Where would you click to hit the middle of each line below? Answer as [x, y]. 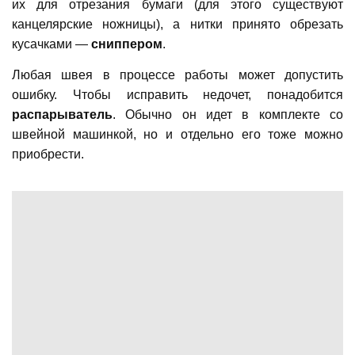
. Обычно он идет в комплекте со [228, 115]
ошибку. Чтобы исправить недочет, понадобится [177, 95]
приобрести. [50, 155]
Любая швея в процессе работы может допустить [177, 75]
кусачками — [52, 44]
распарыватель [62, 115]
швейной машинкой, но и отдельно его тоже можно [177, 135]
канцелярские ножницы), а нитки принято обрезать [177, 25]
